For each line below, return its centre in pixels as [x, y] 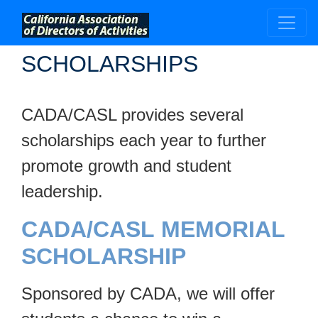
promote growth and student [126, 166]
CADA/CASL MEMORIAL [153, 229]
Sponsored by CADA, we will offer [148, 294]
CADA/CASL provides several [132, 115]
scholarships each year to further [144, 140]
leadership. [62, 191]
